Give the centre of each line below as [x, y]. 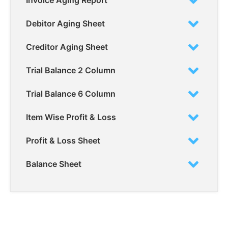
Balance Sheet [54, 164]
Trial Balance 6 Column [71, 94]
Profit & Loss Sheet [63, 141]
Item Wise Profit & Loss [71, 117]
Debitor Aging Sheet [65, 24]
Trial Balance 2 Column [71, 70]
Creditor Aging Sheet [67, 47]
